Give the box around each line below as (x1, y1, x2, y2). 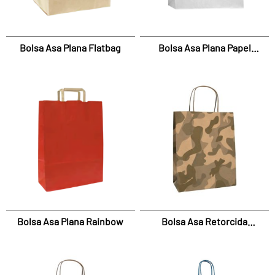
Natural (188, 56, 221, 69)
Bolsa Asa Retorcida (161, 215, 248, 228)
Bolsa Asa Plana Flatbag (20, 41, 122, 53)
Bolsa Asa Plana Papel (158, 41, 251, 53)
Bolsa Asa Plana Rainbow (17, 215, 124, 228)
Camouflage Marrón (163, 231, 247, 243)
